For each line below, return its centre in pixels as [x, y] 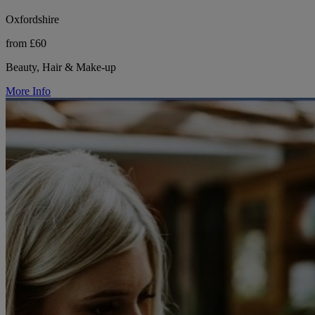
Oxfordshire [32, 19]
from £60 [26, 43]
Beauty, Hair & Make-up [61, 67]
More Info [28, 91]
